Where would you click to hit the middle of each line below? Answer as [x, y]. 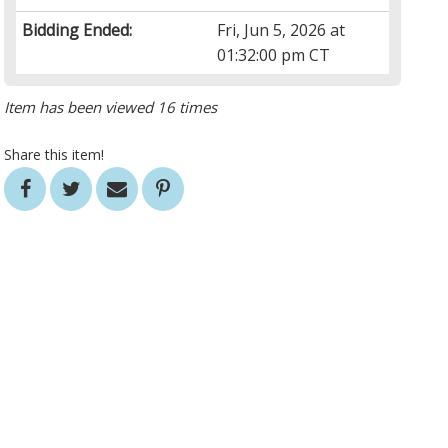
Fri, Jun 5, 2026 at [281, 30]
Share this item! [54, 155]
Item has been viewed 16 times [111, 107]
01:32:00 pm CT [274, 55]
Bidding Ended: [77, 30]
